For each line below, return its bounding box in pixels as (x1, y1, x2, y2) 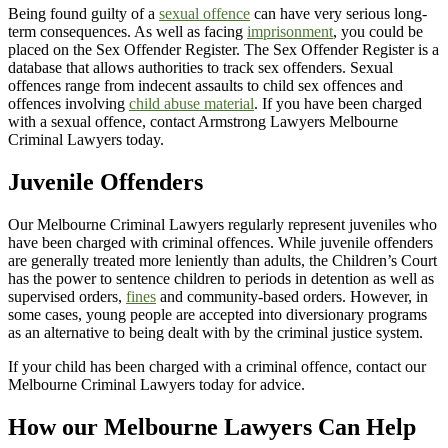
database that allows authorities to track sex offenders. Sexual (8, 59, 393, 77)
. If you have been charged (254, 95, 422, 113)
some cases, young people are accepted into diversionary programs (8, 306, 427, 324)
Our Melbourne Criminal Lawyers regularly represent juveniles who (8, 216, 437, 234)
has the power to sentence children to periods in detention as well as (8, 270, 434, 288)
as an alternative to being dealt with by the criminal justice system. (8, 324, 423, 342)
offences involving (8, 95, 129, 113)
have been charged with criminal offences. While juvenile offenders (8, 234, 433, 252)
